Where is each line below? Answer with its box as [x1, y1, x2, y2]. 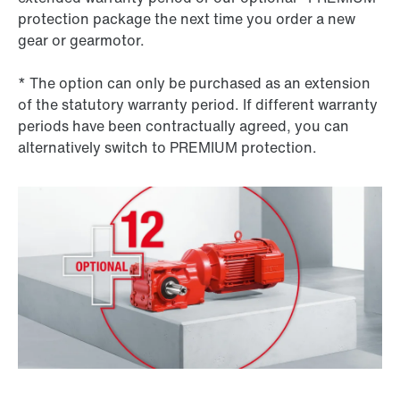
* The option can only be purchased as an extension [18, 72, 371, 95]
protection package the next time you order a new [18, 8, 355, 30]
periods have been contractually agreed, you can [18, 115, 349, 137]
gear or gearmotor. [18, 29, 145, 52]
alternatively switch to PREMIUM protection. [18, 137, 317, 159]
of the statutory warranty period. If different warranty [18, 94, 378, 116]
